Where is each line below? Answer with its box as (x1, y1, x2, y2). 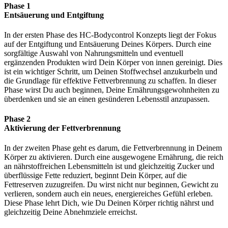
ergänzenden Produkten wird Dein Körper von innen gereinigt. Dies (4, 58, 222, 67)
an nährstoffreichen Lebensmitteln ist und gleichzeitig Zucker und (4, 162, 214, 171)
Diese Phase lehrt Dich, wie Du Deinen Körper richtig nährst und (4, 198, 214, 208)
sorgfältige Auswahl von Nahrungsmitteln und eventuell (4, 48, 183, 58)
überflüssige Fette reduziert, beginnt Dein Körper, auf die (4, 171, 187, 180)
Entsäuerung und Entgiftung (4, 10, 104, 19)
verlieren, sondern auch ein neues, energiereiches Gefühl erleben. (4, 189, 213, 198)
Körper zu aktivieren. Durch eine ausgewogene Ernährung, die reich (4, 153, 223, 162)
